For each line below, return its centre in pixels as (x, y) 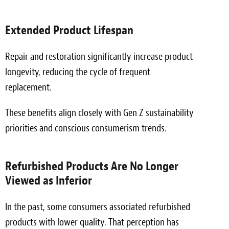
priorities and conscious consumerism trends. (86, 128)
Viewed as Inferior (49, 180)
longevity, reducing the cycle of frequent (78, 72)
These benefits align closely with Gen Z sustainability (99, 112)
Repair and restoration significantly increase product (99, 56)
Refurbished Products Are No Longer (92, 166)
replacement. (28, 87)
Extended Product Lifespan (69, 30)
